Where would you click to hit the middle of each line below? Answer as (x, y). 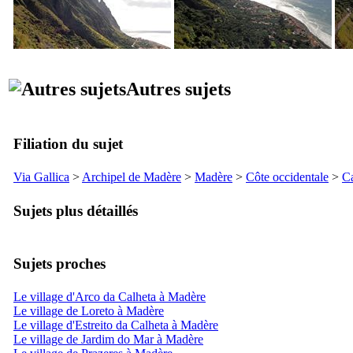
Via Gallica (41, 176)
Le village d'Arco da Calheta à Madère (110, 296)
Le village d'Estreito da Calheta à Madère (116, 325)
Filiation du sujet (68, 143)
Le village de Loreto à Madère (89, 310)
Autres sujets (178, 89)
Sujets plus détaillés (76, 210)
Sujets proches (59, 263)
